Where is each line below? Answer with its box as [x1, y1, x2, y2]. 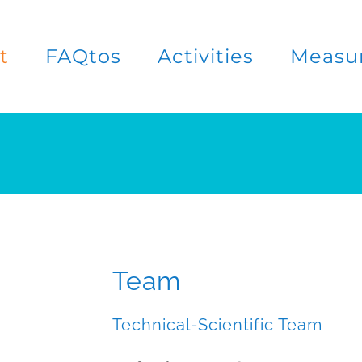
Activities [157, 44, 254, 68]
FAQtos [44, 44, 121, 68]
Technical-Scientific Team [112, 315, 323, 335]
